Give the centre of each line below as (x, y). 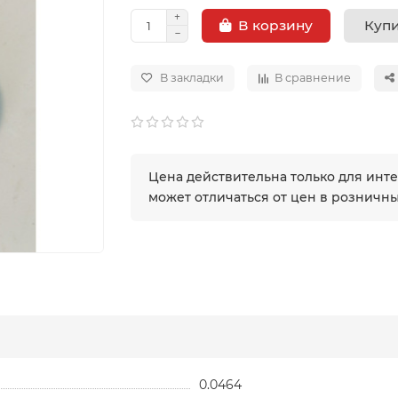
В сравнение (313, 77)
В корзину (276, 26)
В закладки (192, 77)
